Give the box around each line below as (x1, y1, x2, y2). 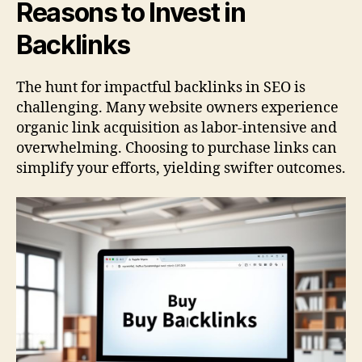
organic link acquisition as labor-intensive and (16, 119, 337, 138)
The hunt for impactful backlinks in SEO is (16, 78, 305, 98)
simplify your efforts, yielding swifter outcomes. (16, 159, 346, 179)
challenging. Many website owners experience (16, 99, 339, 118)
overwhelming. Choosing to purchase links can (16, 139, 337, 158)
